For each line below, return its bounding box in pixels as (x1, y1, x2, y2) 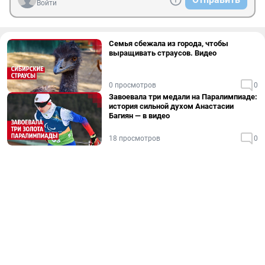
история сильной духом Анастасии (109, 102, 234, 111)
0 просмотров (109, 81, 156, 89)
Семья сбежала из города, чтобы (109, 39, 228, 48)
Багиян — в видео (109, 111, 170, 120)
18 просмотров (109, 134, 160, 143)
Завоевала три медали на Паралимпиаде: (109, 92, 257, 101)
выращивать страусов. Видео (109, 49, 216, 57)
